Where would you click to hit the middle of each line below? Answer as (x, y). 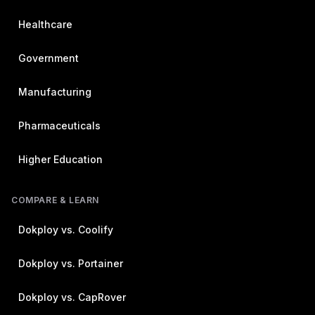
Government (49, 58)
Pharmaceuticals (59, 126)
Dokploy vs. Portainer (71, 263)
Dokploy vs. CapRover (72, 297)
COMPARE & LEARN (55, 200)
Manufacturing (55, 92)
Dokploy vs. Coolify (66, 230)
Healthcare (45, 24)
